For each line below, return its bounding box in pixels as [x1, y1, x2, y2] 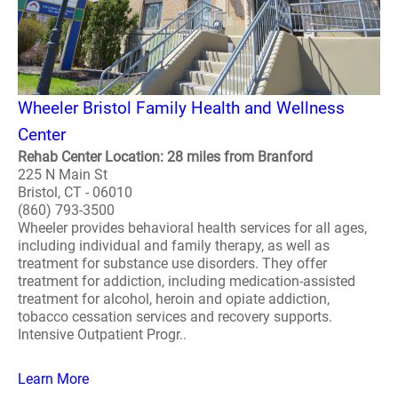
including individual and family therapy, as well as [18, 237, 330, 254]
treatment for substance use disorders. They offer [18, 255, 327, 272]
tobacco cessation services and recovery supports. [18, 308, 332, 325]
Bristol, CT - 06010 [18, 184, 132, 201]
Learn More [18, 370, 89, 387]
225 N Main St [18, 166, 107, 183]
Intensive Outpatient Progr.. [18, 326, 187, 343]
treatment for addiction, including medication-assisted [18, 273, 355, 290]
